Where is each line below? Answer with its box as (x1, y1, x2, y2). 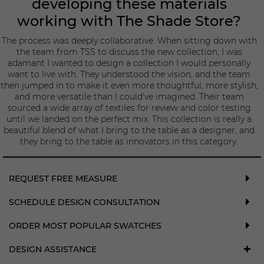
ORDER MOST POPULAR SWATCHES (9, 220, 161, 231)
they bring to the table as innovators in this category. (20, 136, 238, 147)
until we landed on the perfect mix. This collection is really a (6, 114, 252, 124)
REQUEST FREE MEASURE (9, 173, 117, 184)
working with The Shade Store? (17, 12, 241, 29)
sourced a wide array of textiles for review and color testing (7, 103, 251, 113)
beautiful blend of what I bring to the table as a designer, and (4, 125, 255, 136)
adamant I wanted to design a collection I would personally (8, 58, 250, 68)
